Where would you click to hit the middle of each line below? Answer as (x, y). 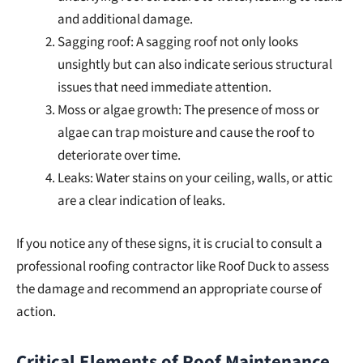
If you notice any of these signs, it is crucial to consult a (169, 244)
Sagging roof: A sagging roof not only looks (178, 42)
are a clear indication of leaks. (141, 201)
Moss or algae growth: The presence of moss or (188, 110)
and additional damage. (125, 19)
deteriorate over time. (119, 155)
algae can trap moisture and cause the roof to (186, 132)
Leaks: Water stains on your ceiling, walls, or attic (195, 178)
